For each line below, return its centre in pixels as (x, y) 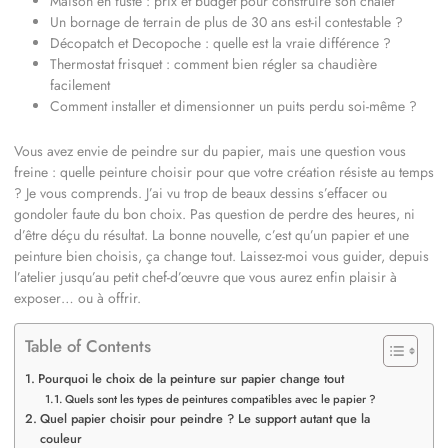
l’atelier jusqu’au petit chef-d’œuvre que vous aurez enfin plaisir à (205, 277)
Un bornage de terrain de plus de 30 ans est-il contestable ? (226, 22)
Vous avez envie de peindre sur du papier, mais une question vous (210, 151)
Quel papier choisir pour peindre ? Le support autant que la (204, 419)
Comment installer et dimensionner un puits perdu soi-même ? (233, 106)
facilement (80, 85)
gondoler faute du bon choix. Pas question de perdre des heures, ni (214, 214)
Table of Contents (88, 346)
